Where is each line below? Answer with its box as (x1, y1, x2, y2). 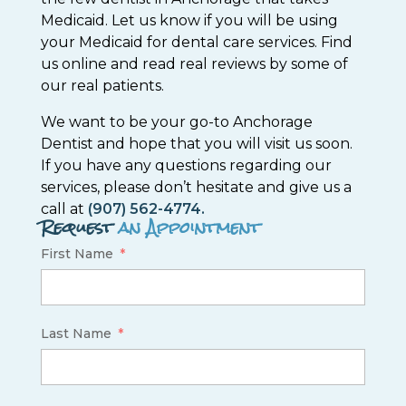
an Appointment (111, 210, 260, 245)
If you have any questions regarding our (40, 157, 332, 175)
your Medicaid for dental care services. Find (40, 34, 353, 52)
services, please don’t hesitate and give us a (40, 179, 352, 197)
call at (40, 200, 88, 218)
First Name (40, 246, 113, 263)
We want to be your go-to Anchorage (40, 113, 313, 131)
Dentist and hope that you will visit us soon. (40, 135, 353, 153)
